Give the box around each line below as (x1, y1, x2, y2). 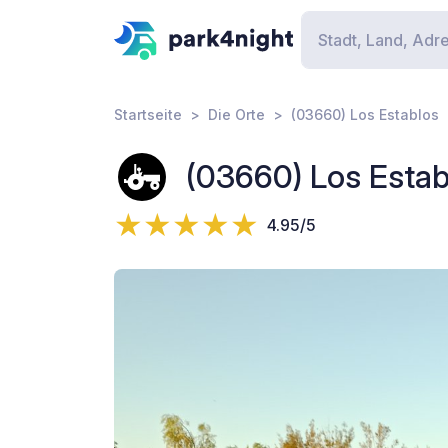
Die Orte (208, 106, 265, 123)
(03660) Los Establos (291, 106, 439, 123)
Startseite (114, 106, 182, 123)
